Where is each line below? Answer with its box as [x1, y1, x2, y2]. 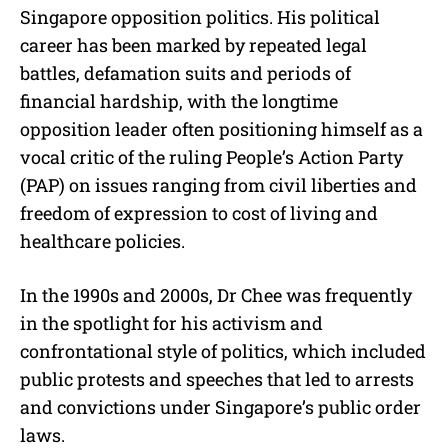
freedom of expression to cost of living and [20, 201, 378, 226]
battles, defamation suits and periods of [20, 61, 351, 86]
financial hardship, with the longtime [20, 89, 338, 114]
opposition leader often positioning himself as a [20, 117, 423, 142]
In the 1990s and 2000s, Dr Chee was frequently [20, 283, 412, 308]
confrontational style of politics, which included [20, 339, 426, 364]
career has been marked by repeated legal [20, 33, 367, 58]
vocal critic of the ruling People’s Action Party [20, 145, 403, 170]
